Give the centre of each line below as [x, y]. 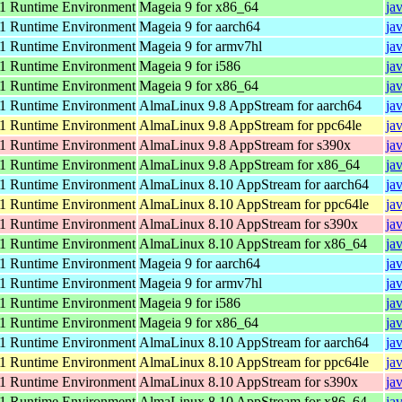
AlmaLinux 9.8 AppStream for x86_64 [249, 164]
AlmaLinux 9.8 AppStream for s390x [245, 144]
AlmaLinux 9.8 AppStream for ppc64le [250, 125]
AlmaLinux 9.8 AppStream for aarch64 [250, 105]
